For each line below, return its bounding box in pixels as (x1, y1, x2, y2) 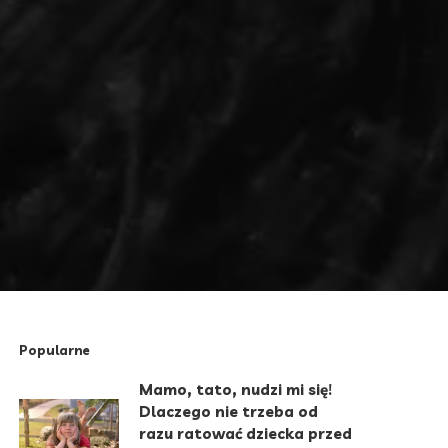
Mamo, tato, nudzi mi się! (139, 379, 333, 399)
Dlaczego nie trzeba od (139, 401, 319, 421)
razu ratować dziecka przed (139, 423, 353, 443)
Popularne (19, 341, 91, 358)
